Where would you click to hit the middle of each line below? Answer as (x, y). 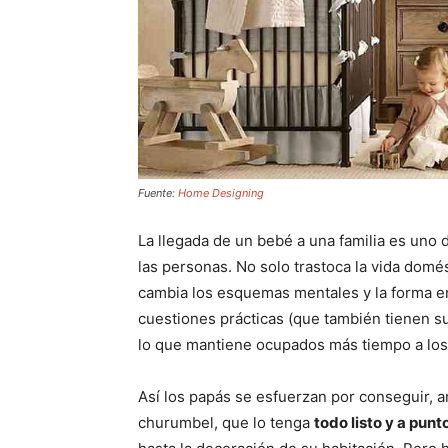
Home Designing (221, 193)
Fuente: (158, 193)
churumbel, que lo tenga (226, 423)
